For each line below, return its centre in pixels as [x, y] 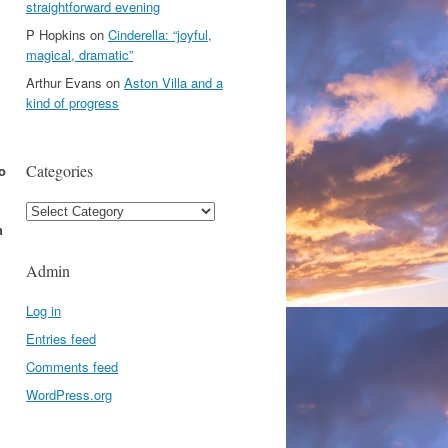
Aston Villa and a [173, 82]
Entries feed [61, 338]
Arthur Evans [64, 82]
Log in [43, 310]
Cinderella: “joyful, [160, 34]
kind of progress [72, 102]
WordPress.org [69, 394]
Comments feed [72, 366]
